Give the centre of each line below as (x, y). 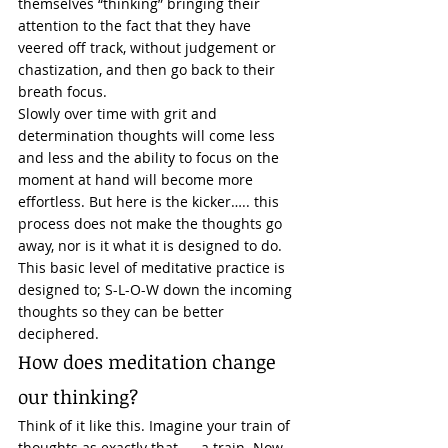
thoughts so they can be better (123, 311)
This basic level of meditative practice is (153, 267)
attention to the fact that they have (136, 25)
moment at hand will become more (137, 179)
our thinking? (80, 397)
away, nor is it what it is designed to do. (152, 245)
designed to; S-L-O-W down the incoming (157, 289)
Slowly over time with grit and (119, 113)
